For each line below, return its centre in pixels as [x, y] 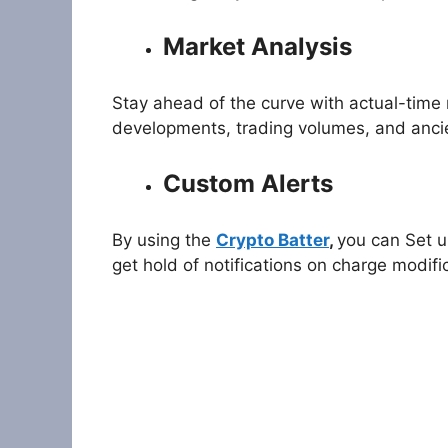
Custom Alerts [248, 184]
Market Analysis [257, 47]
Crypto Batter [272, 239]
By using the [164, 239]
